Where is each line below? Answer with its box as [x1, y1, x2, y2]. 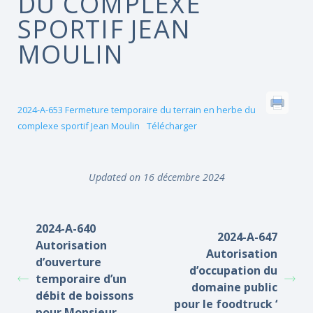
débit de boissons [36, 288, 133, 303]
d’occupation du [189, 263, 277, 278]
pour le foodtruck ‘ [174, 296, 277, 312]
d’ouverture [36, 254, 101, 270]
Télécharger [146, 119, 197, 132]
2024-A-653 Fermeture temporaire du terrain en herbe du [17, 103, 256, 116]
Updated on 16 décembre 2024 [88, 170, 225, 184]
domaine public [191, 279, 277, 295]
